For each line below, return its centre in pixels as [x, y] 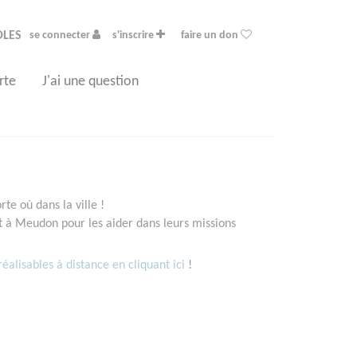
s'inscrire [134, 35]
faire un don [211, 35]
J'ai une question [90, 82]
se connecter [61, 35]
